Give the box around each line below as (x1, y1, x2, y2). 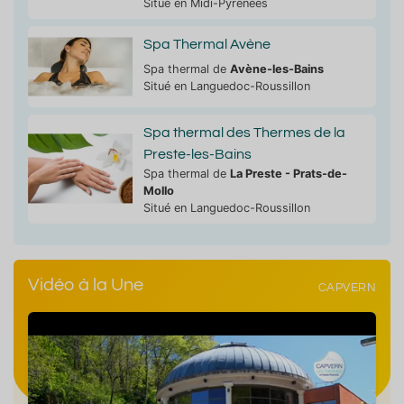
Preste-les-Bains (142, 146, 252, 161)
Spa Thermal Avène (142, 36, 271, 51)
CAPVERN (317, 282, 376, 295)
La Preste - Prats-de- (229, 166, 347, 180)
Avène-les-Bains (229, 61, 324, 76)
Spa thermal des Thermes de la (142, 124, 345, 140)
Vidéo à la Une (28, 275, 143, 294)
